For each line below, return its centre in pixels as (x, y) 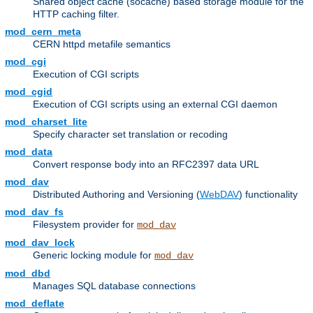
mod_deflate (35, 304)
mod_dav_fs (34, 212)
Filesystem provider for (85, 225)
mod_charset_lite (46, 122)
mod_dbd (28, 274)
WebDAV (219, 195)
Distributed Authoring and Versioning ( (116, 195)
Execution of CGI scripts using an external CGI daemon (155, 104)
